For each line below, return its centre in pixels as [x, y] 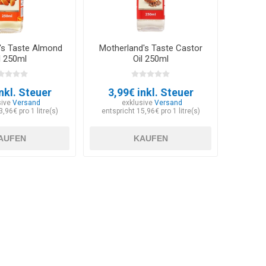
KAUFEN [151, 139]
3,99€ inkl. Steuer [151, 93]
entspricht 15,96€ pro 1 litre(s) [151, 111]
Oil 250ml [151, 59]
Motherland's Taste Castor [151, 48]
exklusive [138, 103]
